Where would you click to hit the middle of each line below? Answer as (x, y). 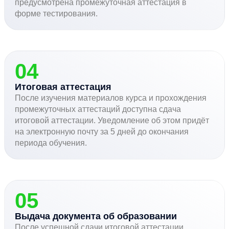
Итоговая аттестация (63, 87)
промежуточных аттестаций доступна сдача (98, 109)
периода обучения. (51, 143)
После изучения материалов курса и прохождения (111, 98)
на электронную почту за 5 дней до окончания (102, 131)
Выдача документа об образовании (96, 216)
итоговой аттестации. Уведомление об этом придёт (112, 120)
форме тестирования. (56, 13)
